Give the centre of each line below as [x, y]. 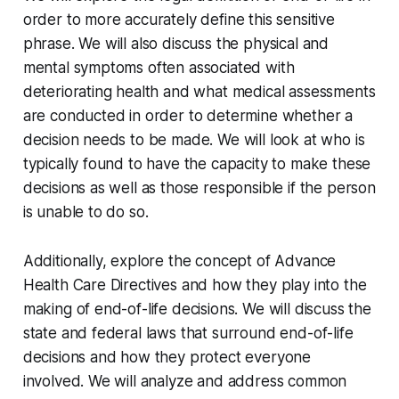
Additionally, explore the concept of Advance [179, 261]
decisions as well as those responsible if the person [199, 188]
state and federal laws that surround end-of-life [188, 334]
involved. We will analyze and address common [185, 382]
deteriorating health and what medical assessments [199, 92]
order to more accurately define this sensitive [179, 20]
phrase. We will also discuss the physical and [176, 44]
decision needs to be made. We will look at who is [194, 140]
